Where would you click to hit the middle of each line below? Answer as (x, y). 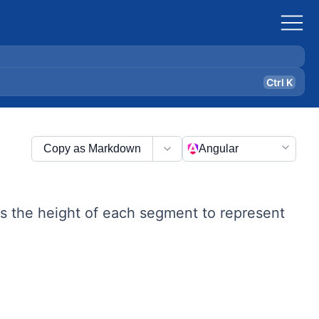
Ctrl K (279, 82)
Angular (219, 148)
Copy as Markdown (92, 148)
